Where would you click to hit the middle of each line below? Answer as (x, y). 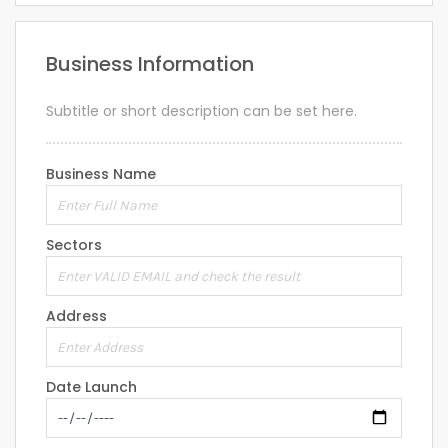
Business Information (150, 64)
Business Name (101, 174)
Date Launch (91, 387)
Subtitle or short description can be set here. (201, 111)
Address (76, 316)
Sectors (74, 245)
